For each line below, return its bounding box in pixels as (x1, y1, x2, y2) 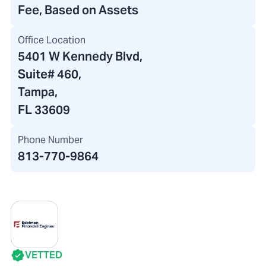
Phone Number (18, 134, 83, 147)
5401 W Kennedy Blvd (18, 49, 140, 65)
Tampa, (18, 84, 58, 100)
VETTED (25, 249, 62, 262)
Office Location (18, 34, 85, 47)
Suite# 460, (18, 66, 81, 83)
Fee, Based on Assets (18, 2, 138, 18)
